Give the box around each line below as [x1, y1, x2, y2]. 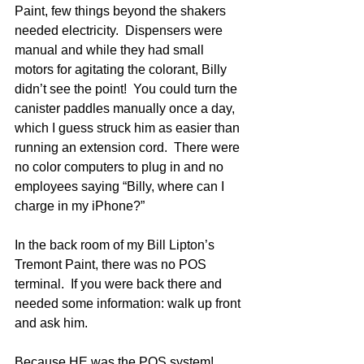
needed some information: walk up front [15, 297, 244, 310]
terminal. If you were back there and [15, 277, 225, 291]
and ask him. [15, 316, 88, 330]
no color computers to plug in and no [15, 160, 227, 174]
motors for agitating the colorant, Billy [15, 63, 230, 76]
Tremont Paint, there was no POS [15, 258, 210, 271]
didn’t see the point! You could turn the [15, 82, 240, 96]
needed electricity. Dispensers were [15, 24, 226, 37]
